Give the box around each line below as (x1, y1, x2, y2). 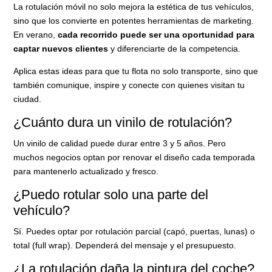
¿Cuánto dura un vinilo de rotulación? (13, 114, 233, 130)
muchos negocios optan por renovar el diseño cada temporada (13, 152, 256, 162)
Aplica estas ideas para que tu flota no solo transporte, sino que (13, 66, 259, 76)
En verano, (13, 29, 58, 39)
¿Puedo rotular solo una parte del (13, 186, 209, 202)
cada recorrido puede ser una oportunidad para (58, 29, 255, 39)
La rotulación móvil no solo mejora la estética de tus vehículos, (13, 1, 254, 12)
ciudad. (13, 93, 42, 104)
